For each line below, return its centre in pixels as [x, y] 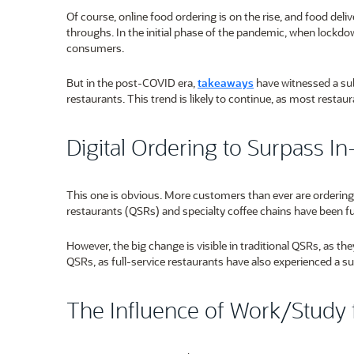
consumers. [95, 48]
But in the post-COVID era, [132, 83]
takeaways [226, 83]
